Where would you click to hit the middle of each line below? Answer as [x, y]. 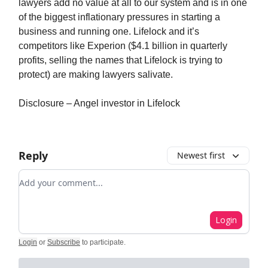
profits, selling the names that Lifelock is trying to [121, 60]
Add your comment [62, 176]
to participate [103, 242]
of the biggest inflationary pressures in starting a [119, 17]
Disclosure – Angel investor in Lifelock [99, 103]
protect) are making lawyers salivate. [96, 74]
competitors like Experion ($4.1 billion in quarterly [123, 46]
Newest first [201, 155]
